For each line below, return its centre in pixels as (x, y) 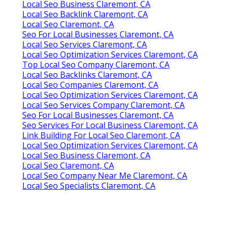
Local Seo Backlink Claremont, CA (85, 14)
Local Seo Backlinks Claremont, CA (87, 74)
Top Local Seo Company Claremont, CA (96, 64)
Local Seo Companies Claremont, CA (90, 84)
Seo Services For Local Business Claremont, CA (110, 125)
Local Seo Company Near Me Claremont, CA (105, 175)
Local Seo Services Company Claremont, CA (103, 105)
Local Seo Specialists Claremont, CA (89, 185)
